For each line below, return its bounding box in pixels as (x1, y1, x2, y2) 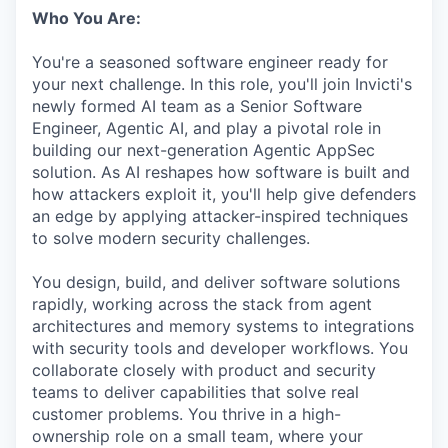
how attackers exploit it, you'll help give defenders (32, 184, 416, 205)
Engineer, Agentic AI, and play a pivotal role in (32, 118, 381, 139)
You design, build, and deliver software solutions (32, 272, 400, 293)
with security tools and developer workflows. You (32, 338, 408, 359)
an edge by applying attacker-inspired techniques (32, 206, 408, 227)
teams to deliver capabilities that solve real (32, 382, 359, 403)
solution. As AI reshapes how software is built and (32, 162, 410, 183)
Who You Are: (32, 8, 141, 29)
